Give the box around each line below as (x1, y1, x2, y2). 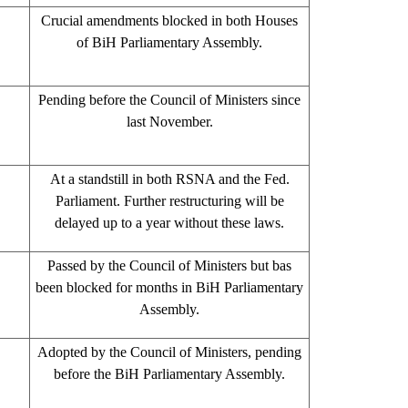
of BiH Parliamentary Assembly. (76, 34, 262, 50)
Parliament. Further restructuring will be (55, 192, 284, 209)
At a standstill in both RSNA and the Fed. (49, 170, 290, 187)
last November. (126, 113, 213, 129)
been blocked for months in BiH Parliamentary (36, 279, 303, 295)
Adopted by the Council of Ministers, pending (37, 343, 301, 360)
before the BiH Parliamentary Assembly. (54, 365, 285, 382)
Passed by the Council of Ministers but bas (47, 257, 291, 273)
